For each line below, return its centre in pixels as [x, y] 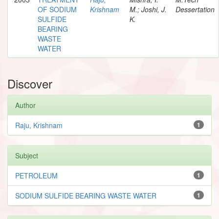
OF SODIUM [57, 9]
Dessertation [195, 9]
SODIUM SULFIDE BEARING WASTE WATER [86, 195]
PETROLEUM [36, 175]
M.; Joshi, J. [148, 9]
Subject [27, 155]
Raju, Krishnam [39, 125]
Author [25, 105]
